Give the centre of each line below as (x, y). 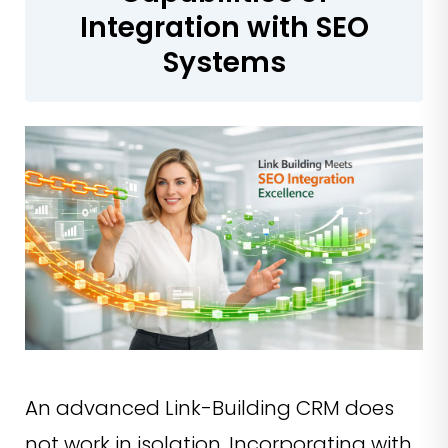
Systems (224, 63)
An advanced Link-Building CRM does (209, 408)
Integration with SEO (224, 28)
